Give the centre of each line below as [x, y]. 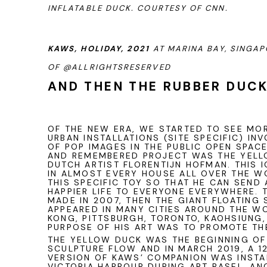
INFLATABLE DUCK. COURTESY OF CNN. [138, 8]
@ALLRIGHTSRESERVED [117, 67]
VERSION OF [80, 257]
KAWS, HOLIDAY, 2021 [99, 49]
